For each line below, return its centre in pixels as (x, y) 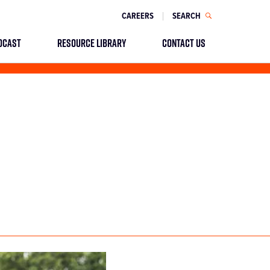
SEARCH (187, 16)
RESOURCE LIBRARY (92, 43)
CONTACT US (184, 43)
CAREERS (138, 16)
